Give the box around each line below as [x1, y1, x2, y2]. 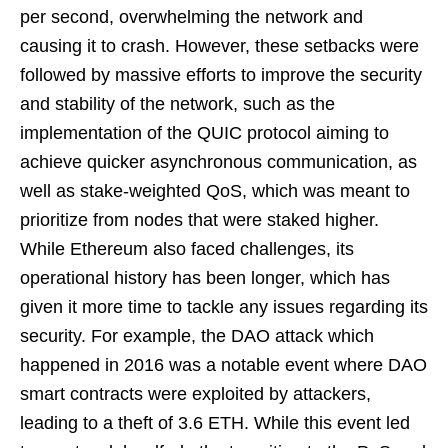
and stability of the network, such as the [20, 94, 335, 115]
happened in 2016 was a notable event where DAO [20, 355, 427, 376]
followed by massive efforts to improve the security [20, 65, 422, 86]
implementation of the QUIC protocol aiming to [20, 123, 389, 144]
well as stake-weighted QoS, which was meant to [20, 181, 410, 202]
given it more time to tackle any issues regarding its [20, 297, 428, 318]
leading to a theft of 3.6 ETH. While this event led [20, 413, 410, 434]
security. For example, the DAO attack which [20, 326, 374, 347]
